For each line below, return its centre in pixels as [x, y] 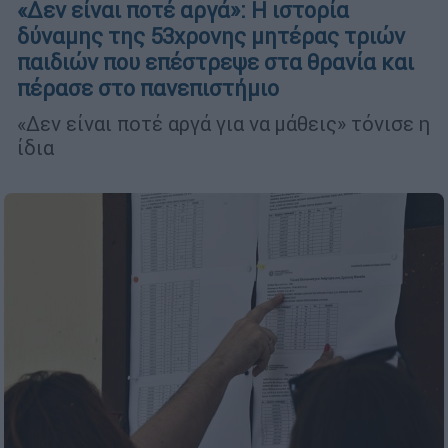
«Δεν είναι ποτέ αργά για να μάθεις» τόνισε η [223, 123]
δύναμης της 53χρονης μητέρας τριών [211, 36]
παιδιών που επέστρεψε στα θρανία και [215, 62]
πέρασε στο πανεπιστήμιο [148, 88]
